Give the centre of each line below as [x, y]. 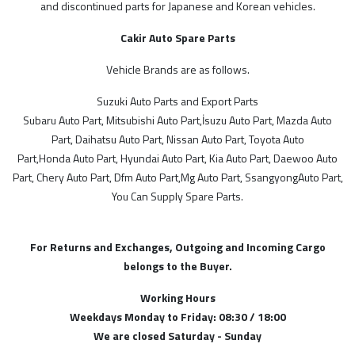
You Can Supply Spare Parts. [177, 197]
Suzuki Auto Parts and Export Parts [177, 101]
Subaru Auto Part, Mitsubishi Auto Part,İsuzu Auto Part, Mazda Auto [177, 120]
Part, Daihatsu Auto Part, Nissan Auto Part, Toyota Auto [177, 139]
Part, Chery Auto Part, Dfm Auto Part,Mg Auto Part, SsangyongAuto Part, [177, 177]
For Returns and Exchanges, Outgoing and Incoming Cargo [177, 247]
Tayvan [78, 176]
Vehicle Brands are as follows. [177, 70]
